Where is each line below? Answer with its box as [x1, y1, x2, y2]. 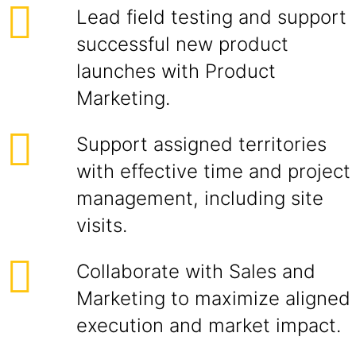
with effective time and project [76, 160, 350, 183]
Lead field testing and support [76, 6, 346, 29]
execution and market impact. [76, 314, 341, 337]
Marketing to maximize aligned [76, 287, 350, 310]
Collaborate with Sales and [76, 260, 315, 283]
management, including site [76, 187, 323, 210]
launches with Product [76, 60, 276, 83]
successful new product [76, 33, 288, 56]
